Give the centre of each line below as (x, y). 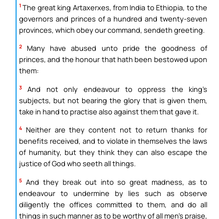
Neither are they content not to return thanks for (115, 130)
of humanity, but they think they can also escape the (113, 152)
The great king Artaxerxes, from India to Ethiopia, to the (114, 7)
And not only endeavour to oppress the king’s (115, 89)
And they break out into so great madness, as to (115, 182)
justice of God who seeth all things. (77, 164)
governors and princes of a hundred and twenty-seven (113, 18)
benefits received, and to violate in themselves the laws (113, 141)
